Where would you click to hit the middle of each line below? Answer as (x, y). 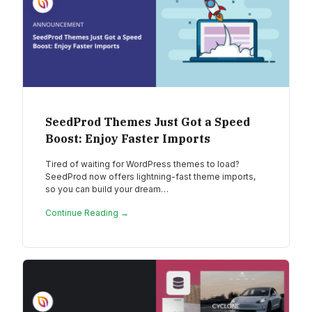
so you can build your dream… (107, 189)
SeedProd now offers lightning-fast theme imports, (150, 177)
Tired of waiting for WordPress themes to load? (142, 164)
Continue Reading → (87, 213)
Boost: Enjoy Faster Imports (128, 139)
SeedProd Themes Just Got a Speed (148, 122)
